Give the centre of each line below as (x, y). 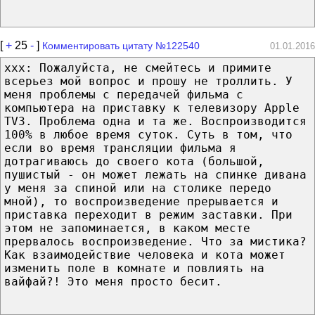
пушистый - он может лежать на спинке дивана (155, 174)
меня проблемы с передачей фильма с (124, 94)
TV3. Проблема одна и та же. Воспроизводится (155, 121)
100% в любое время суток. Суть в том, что (148, 134)
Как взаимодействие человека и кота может (145, 255)
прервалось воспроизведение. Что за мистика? (155, 241)
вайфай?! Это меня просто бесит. (113, 281)
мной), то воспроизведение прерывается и (141, 201)
